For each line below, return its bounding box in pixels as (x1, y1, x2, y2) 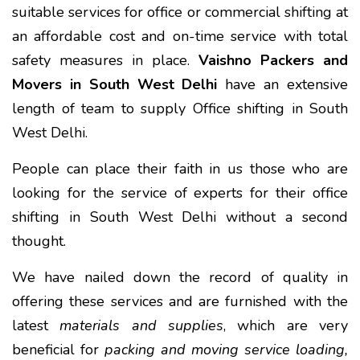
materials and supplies (59, 315, 224, 335)
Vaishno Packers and (198, 50, 348, 70)
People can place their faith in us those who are (12, 158, 348, 178)
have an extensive (217, 74, 349, 94)
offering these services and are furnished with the (12, 291, 348, 311)
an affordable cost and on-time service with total (12, 26, 348, 46)
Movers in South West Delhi (12, 74, 218, 94)
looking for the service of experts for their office (12, 182, 348, 202)
